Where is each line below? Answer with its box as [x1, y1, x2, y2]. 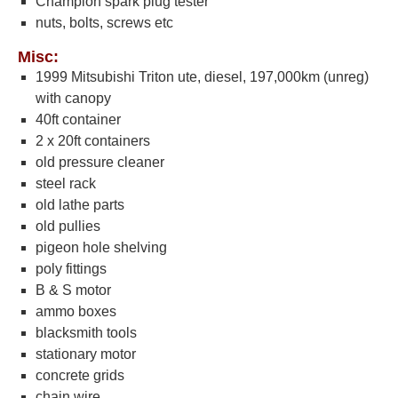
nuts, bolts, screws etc [36, 15, 173, 30]
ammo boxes [36, 304, 116, 319]
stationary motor [36, 346, 136, 362]
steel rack [36, 176, 96, 191]
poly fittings [36, 261, 107, 276]
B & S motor [36, 283, 111, 298]
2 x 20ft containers [36, 133, 150, 148]
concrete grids [36, 368, 124, 383]
